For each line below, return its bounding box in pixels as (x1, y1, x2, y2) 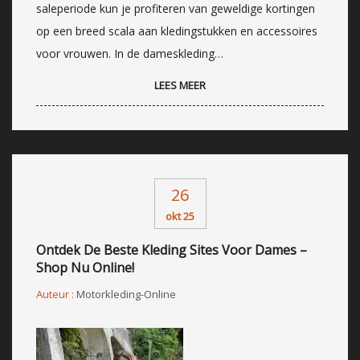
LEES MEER (154, 77, 206, 92)
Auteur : (36, 286, 76, 301)
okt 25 (166, 208, 194, 223)
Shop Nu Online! (36, 258, 134, 276)
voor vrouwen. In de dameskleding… (36, 45, 223, 61)
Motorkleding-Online (76, 286, 176, 301)
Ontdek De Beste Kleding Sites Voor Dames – (36, 240, 307, 259)
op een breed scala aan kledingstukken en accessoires (36, 22, 317, 39)
